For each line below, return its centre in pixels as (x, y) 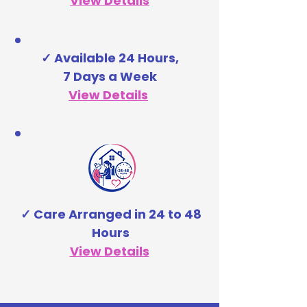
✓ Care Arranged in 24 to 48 (111, 214)
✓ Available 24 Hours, (110, 58)
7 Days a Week (110, 77)
